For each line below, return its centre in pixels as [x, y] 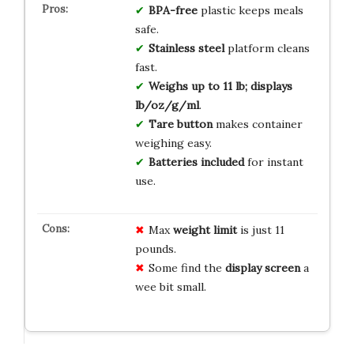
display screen [262, 267]
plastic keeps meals [250, 10]
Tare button [180, 124]
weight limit [205, 230]
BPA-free [173, 10]
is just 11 [260, 230]
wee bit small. [170, 286]
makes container [257, 124]
